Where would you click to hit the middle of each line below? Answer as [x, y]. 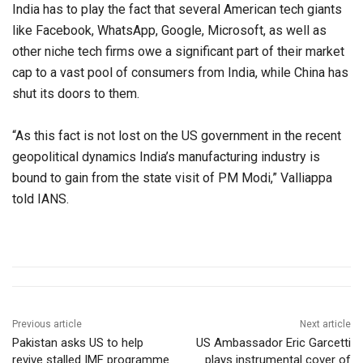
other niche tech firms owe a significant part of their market [178, 52]
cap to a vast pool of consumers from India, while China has [180, 73]
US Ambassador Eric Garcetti [273, 343]
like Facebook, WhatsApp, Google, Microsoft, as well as [169, 31]
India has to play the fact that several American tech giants [177, 10]
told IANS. [41, 199]
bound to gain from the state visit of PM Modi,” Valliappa [172, 178]
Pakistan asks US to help [78, 343]
